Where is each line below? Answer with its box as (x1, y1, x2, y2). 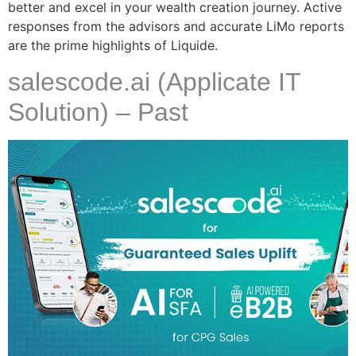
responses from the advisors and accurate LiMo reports (8, 18, 344, 35)
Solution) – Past (8, 97, 188, 126)
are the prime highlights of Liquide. (8, 37, 218, 54)
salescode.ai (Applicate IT (8, 67, 300, 96)
